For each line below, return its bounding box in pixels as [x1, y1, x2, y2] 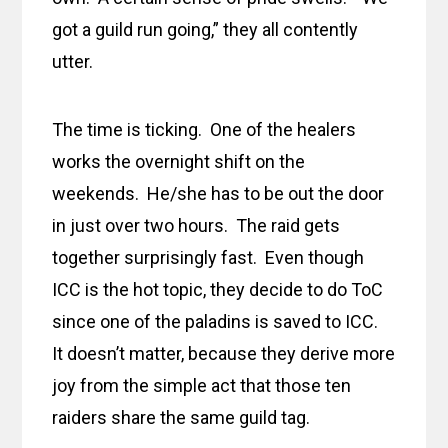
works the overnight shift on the [52, 151, 306, 173]
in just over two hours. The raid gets [52, 215, 341, 237]
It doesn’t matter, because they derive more [52, 343, 396, 365]
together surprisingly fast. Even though [52, 247, 365, 269]
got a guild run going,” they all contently [52, 19, 359, 41]
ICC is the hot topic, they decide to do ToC [52, 279, 384, 301]
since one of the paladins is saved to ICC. [52, 311, 383, 333]
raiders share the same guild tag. [52, 407, 311, 429]
